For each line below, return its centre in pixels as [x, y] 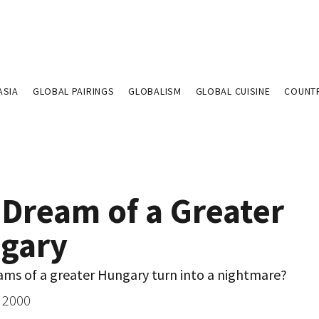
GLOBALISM [155, 91]
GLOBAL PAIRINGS [73, 91]
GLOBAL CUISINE [233, 91]
